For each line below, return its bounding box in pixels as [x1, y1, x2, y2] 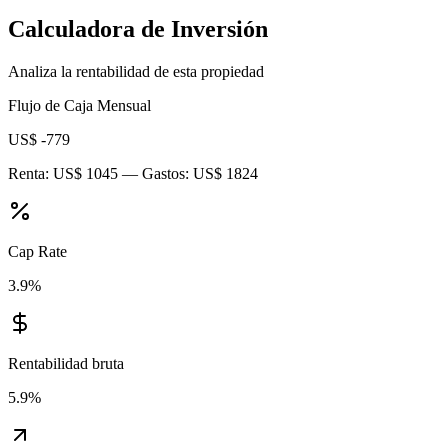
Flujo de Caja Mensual [8, 97, 151, 114]
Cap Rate [8, 243, 67, 260]
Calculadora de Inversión [8, 16, 268, 43]
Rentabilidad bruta [8, 355, 124, 372]
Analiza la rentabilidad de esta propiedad [8, 63, 264, 80]
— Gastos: [118, 165, 193, 182]
